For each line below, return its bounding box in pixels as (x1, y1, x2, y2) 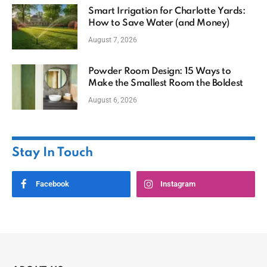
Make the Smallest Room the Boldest (88, 78, 243, 88)
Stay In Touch (12, 146, 93, 159)
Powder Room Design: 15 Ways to (88, 66, 231, 76)
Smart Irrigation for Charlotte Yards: (88, 6, 246, 16)
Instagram (160, 179, 195, 188)
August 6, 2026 (88, 95, 137, 104)
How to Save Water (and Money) (88, 18, 229, 28)
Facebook (36, 179, 69, 188)
